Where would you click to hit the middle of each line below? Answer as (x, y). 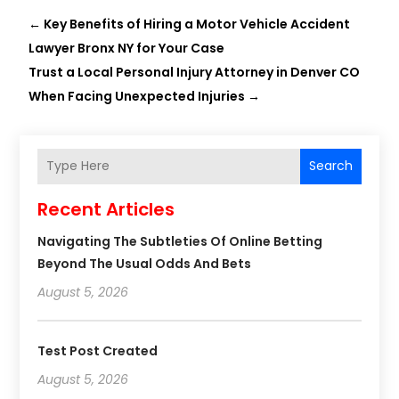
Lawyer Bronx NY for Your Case (127, 48)
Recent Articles (106, 209)
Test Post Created (98, 350)
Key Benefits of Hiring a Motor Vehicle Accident (197, 24)
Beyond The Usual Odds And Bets (145, 263)
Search (330, 166)
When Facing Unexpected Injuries (137, 96)
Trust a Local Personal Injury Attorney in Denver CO (195, 72)
